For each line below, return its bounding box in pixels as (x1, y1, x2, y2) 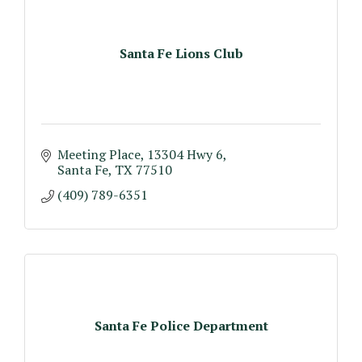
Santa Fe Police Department (94, 316, 268, 335)
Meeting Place (57, 145, 141, 163)
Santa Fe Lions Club (119, 44, 243, 62)
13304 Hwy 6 (147, 145, 223, 163)
